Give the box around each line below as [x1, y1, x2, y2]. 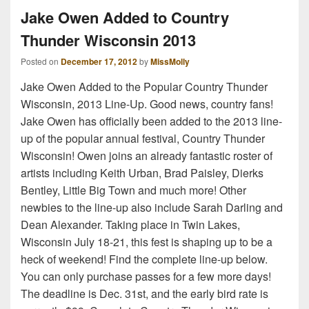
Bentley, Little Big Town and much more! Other [21, 182, 246, 199]
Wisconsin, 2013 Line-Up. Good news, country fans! [21, 96, 273, 112]
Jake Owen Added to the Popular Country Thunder [21, 79, 268, 95]
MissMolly [150, 55, 190, 68]
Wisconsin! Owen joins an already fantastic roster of [21, 148, 272, 164]
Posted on [21, 55, 61, 68]
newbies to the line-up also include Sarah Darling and [21, 199, 283, 216]
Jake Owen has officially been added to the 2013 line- [21, 113, 282, 130]
